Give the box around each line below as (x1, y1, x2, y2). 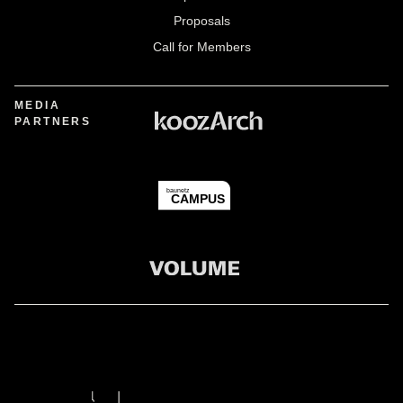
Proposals (173, 13, 230, 28)
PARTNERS (14, 115, 92, 128)
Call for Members (152, 40, 251, 54)
